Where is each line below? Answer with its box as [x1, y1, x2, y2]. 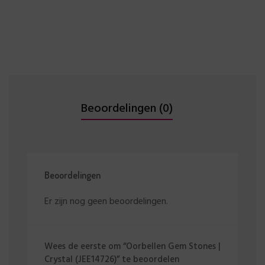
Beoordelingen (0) [80, 99, 173, 118]
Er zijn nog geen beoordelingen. [44, 194, 168, 209]
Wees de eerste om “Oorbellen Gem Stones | [44, 239, 221, 254]
